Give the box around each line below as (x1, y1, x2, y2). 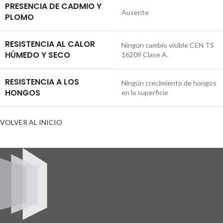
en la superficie (121, 88, 168, 97)
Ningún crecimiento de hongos (121, 78, 217, 87)
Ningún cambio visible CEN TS (121, 40, 214, 49)
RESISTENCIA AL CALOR (5, 38, 95, 50)
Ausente (121, 7, 149, 16)
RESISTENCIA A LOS (5, 76, 79, 88)
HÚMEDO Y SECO (5, 49, 70, 61)
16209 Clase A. (121, 50, 168, 59)
